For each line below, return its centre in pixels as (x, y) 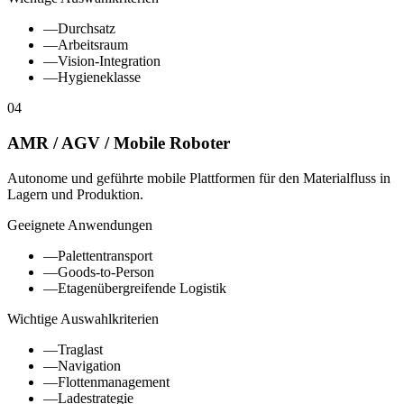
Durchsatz (87, 29)
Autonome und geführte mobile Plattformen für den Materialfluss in (199, 178)
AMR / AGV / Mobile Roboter (119, 142)
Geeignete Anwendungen (80, 225)
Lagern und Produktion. (75, 194)
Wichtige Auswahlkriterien (83, 318)
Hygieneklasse (99, 78)
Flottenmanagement (114, 381)
